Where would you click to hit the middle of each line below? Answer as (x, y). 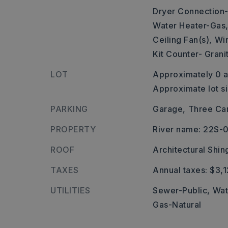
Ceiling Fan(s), (182, 40)
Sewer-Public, (181, 190)
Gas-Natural (177, 205)
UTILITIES (70, 190)
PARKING (69, 109)
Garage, (169, 109)
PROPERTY (73, 129)
